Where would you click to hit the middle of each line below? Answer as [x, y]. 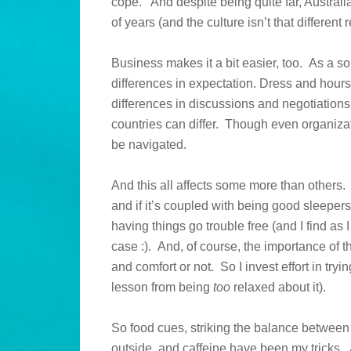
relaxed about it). [278, 288]
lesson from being [162, 288]
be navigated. [149, 145]
